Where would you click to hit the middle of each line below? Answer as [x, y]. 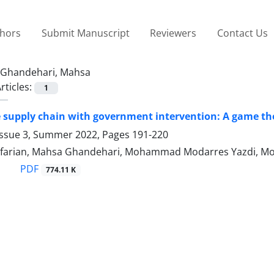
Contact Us [242, 33]
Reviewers [173, 33]
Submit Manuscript [85, 33]
